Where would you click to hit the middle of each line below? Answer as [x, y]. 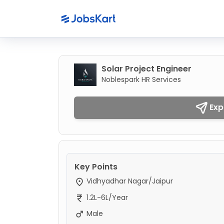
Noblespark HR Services [141, 79]
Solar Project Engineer [146, 69]
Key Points [96, 167]
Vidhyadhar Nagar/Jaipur [129, 181]
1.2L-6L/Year [106, 197]
